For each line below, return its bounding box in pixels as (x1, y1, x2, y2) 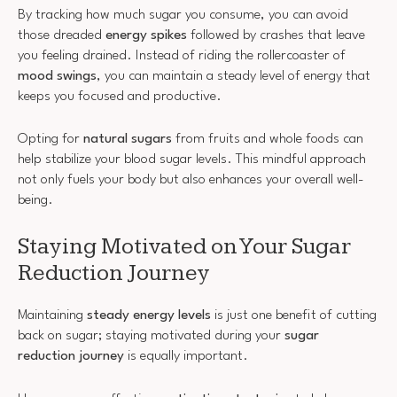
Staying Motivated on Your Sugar (18, 232, 351, 261)
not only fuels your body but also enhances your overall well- (18, 173, 364, 188)
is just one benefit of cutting (211, 308, 377, 323)
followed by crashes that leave (187, 27, 365, 43)
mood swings (18, 68, 97, 83)
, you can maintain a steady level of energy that (97, 68, 370, 83)
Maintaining (18, 308, 87, 323)
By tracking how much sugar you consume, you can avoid (18, 7, 348, 22)
